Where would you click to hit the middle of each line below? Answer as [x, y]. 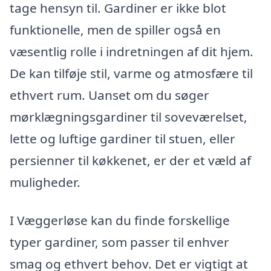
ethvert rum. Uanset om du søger [109, 95]
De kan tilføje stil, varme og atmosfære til [131, 73]
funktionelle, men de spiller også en [115, 29]
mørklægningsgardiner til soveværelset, [129, 116]
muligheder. [45, 182]
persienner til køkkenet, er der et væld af [130, 160]
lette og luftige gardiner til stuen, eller [122, 138]
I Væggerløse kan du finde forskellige [120, 220]
